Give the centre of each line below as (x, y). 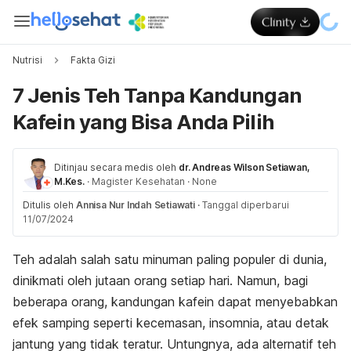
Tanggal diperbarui (245, 205)
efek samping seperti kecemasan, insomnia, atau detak (171, 323)
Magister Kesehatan (138, 181)
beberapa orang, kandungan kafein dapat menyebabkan (175, 302)
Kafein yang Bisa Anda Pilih (143, 122)
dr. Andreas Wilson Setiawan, (244, 167)
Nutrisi (27, 60)
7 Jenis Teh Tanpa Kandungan (157, 95)
